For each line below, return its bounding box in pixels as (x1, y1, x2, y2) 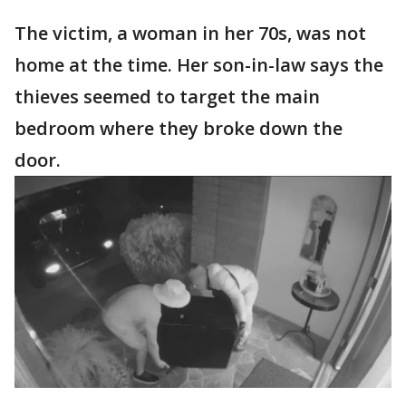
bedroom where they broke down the (14, 116, 343, 140)
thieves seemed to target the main (14, 84, 320, 109)
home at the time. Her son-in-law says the (14, 53, 383, 77)
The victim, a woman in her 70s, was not (14, 21, 366, 45)
